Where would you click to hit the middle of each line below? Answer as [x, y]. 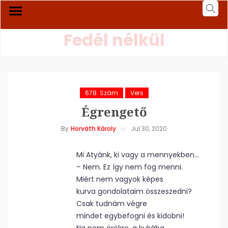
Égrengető [114, 112]
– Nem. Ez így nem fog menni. [130, 167]
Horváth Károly [93, 129]
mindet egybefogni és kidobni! [130, 216]
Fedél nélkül [114, 40]
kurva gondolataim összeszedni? [134, 191]
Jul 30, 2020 [149, 129]
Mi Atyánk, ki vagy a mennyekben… [138, 155]
